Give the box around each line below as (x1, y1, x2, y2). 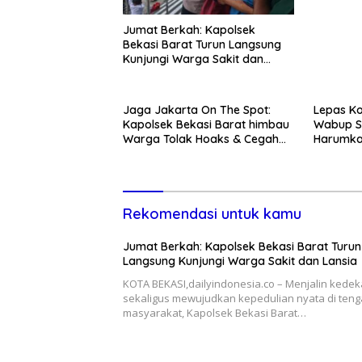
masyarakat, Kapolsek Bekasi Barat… (123, 305, 306, 320)
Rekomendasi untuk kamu (123, 204, 301, 223)
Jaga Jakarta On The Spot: (123, 102, 271, 117)
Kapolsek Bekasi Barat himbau (123, 116, 289, 132)
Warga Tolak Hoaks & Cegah (123, 131, 279, 146)
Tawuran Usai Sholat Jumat (123, 145, 271, 161)
